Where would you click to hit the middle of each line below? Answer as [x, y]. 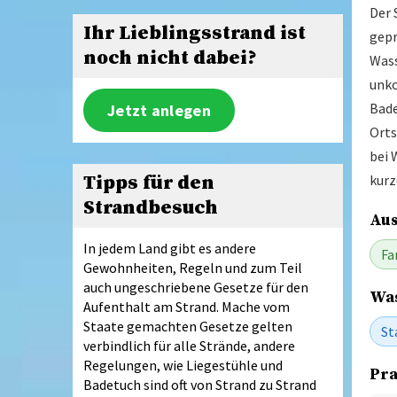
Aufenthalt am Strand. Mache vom [187, 306]
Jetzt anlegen [159, 110]
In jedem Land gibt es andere [170, 248]
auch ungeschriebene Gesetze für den [196, 287]
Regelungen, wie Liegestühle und [183, 365]
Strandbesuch [151, 207]
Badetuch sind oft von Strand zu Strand [200, 384]
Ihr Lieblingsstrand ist [195, 34]
